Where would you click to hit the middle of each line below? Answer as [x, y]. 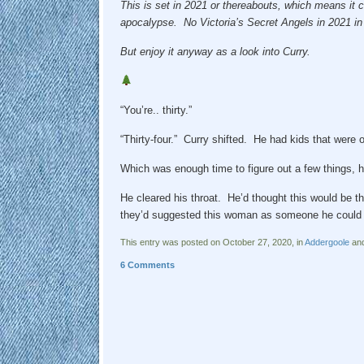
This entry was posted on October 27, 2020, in [212, 242]
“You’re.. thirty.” [156, 110]
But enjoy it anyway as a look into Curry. [215, 51]
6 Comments [147, 264]
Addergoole [327, 242]
